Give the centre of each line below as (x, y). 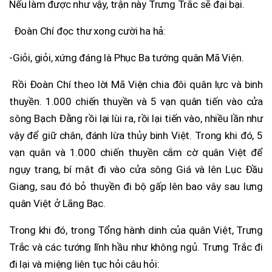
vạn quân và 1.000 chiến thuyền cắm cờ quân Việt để (136, 152)
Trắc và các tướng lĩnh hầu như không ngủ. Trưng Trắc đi (136, 247)
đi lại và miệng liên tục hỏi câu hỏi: (84, 264)
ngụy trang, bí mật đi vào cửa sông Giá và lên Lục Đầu (136, 169)
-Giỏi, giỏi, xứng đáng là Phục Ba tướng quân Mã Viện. (127, 57)
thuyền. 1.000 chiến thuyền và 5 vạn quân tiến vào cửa (136, 101)
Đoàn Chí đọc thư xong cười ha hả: (87, 31)
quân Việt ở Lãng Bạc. (57, 203)
